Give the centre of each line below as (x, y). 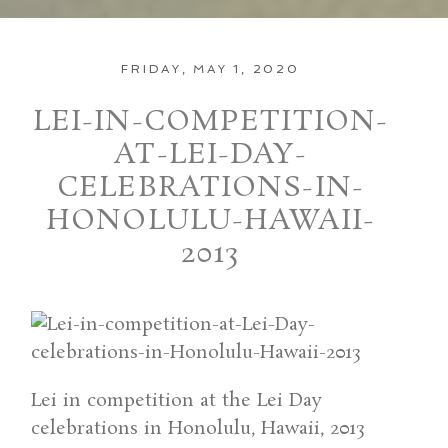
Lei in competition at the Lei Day (177, 400)
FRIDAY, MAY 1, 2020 (210, 68)
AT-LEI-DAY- (210, 155)
